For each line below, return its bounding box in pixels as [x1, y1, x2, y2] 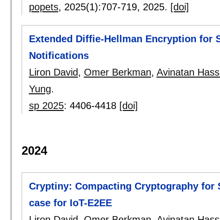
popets [28, 1, 58, 13]
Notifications [28, 50, 89, 61]
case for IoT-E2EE [28, 197, 112, 209]
